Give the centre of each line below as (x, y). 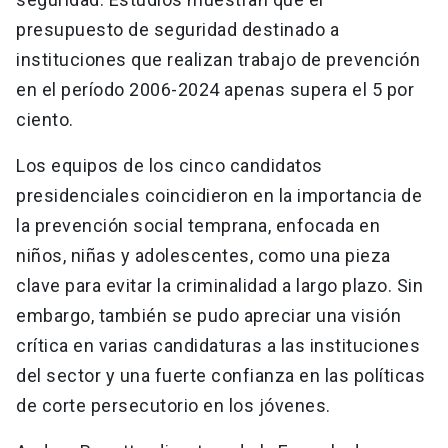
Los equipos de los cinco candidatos (169, 166)
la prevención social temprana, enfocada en (198, 226)
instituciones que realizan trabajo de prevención (218, 60)
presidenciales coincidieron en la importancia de (219, 196)
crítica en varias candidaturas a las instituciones (218, 346)
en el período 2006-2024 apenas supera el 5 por (215, 90)
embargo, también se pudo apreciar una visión (208, 316)
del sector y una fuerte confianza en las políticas (220, 376)
